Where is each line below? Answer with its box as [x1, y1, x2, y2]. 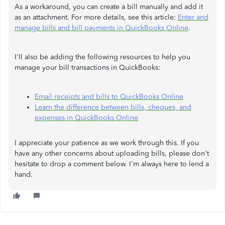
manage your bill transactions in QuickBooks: [15, 63, 160, 72]
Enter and [178, 13, 208, 22]
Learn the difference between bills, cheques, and [35, 102, 191, 111]
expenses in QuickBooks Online [35, 113, 138, 122]
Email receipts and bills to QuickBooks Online [35, 92, 183, 101]
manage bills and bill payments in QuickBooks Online [15, 23, 188, 32]
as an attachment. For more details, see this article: [15, 13, 178, 22]
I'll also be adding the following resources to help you [15, 52, 190, 61]
